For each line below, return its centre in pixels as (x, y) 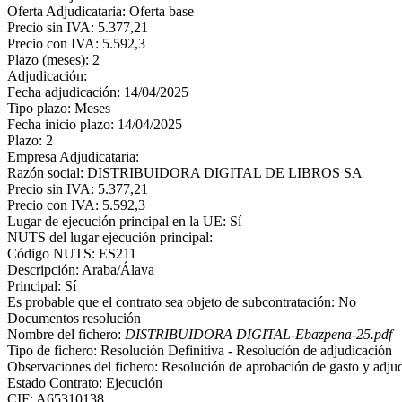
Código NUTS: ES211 (72, 253)
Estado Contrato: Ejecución (85, 383)
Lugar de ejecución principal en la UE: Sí (124, 221)
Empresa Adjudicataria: (73, 157)
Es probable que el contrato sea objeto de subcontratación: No (182, 302)
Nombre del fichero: (66, 334)
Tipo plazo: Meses (59, 108)
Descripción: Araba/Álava (81, 270)
